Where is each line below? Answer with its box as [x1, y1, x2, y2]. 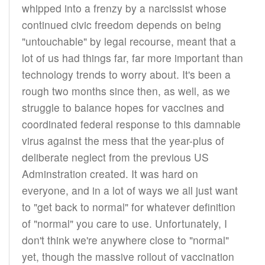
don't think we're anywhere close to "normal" [21, 232, 229, 247]
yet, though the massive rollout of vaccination [21, 248, 234, 264]
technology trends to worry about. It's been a [21, 66, 231, 82]
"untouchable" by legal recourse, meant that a [21, 33, 236, 49]
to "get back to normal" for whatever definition [21, 199, 235, 214]
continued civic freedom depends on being [21, 17, 221, 32]
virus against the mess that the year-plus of [21, 132, 224, 148]
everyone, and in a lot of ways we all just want [21, 182, 238, 198]
